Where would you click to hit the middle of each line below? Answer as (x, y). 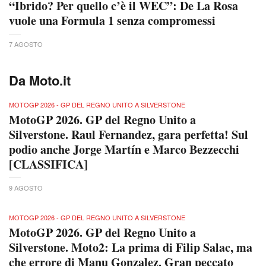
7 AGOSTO (26, 44)
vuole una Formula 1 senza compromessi (112, 21)
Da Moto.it (40, 80)
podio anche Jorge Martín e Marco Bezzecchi (124, 150)
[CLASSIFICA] (48, 164)
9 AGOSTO (26, 188)
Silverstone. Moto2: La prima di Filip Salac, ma (131, 248)
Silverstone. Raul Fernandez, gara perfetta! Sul (129, 135)
